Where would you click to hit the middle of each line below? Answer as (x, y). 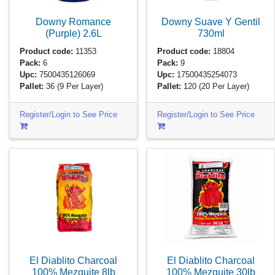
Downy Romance (73, 22)
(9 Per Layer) (80, 87)
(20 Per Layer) (224, 87)
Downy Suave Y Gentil (211, 22)
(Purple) (64, 33)
